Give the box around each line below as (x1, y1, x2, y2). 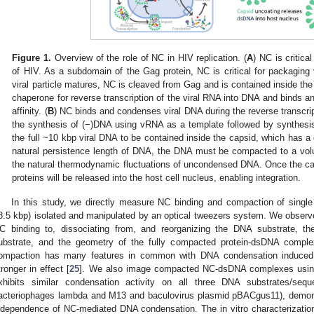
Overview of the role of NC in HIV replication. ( (51, 53, 247, 64)
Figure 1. (12, 53, 52, 64)
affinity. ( (12, 106, 48, 117)
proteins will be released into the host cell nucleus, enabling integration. (12, 172, 301, 184)
